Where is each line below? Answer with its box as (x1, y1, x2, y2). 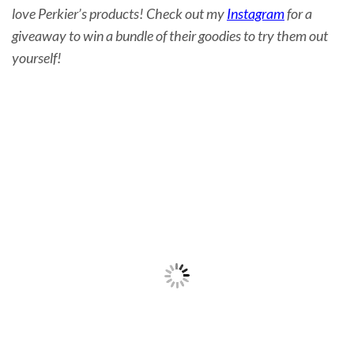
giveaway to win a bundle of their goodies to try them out (12, 27, 328, 45)
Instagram (227, 5, 284, 23)
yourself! (12, 49, 62, 67)
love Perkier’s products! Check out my (12, 5, 227, 23)
